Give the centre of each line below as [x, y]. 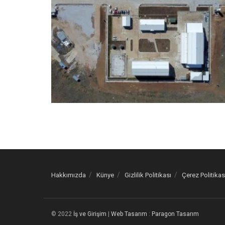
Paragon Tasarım [175, 214]
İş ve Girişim [90, 214]
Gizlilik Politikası [148, 175]
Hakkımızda [69, 175]
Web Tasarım [129, 214]
